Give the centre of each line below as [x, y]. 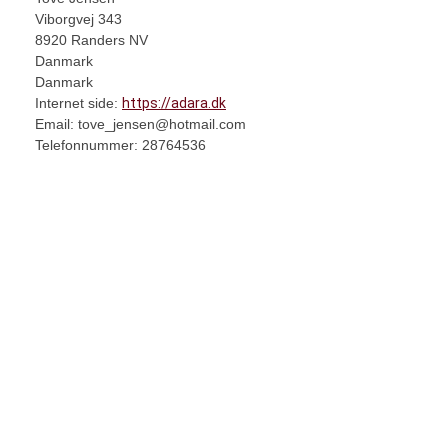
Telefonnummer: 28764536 [120, 145]
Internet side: [78, 103]
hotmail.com [207, 124]
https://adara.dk [174, 103]
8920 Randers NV [91, 40]
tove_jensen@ [123, 124]
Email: [56, 124]
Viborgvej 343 [78, 19]
